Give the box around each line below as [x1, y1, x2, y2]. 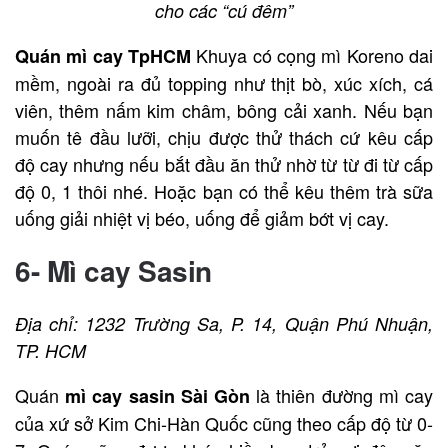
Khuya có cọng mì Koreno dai [191, 42, 433, 69]
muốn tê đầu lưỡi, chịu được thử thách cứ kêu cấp [15, 124, 433, 151]
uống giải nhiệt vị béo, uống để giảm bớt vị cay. [15, 205, 389, 232]
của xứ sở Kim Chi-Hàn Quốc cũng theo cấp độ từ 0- [15, 410, 433, 437]
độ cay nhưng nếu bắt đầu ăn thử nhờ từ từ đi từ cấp [15, 151, 433, 178]
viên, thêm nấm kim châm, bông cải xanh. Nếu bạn [15, 97, 433, 124]
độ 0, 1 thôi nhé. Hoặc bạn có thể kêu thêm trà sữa [15, 178, 433, 205]
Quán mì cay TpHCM [15, 43, 191, 70]
